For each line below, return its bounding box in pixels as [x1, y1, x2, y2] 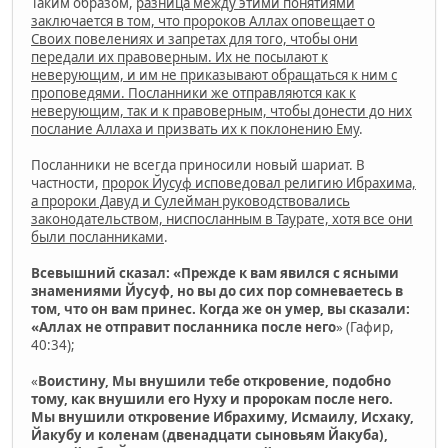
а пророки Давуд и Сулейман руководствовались [31, 191, 350, 210]
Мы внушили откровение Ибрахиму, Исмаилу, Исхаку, [31, 407, 414, 426]
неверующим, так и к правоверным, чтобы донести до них [31, 101, 412, 120]
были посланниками [31, 227, 164, 246]
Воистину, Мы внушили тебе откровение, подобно [38, 371, 391, 390]
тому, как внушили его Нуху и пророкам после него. [31, 389, 393, 408]
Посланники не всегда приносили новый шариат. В [31, 155, 365, 174]
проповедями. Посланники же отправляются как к [31, 83, 356, 102]
